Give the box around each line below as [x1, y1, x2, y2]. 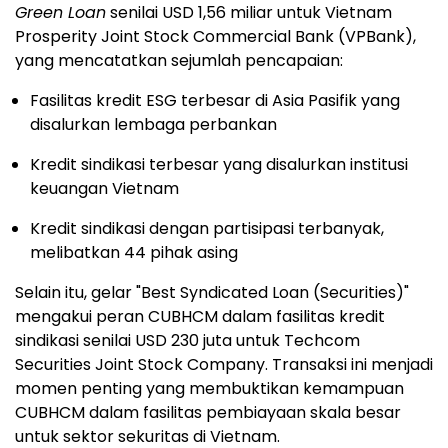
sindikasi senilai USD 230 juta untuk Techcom [15, 329, 360, 353]
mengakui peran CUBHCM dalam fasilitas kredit [15, 305, 385, 329]
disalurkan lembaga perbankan [30, 113, 277, 137]
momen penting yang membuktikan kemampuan [15, 377, 404, 401]
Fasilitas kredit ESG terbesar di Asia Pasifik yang [30, 89, 400, 113]
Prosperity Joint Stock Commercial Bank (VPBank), [15, 25, 416, 49]
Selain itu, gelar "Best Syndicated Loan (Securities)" [15, 281, 409, 305]
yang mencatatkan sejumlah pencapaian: [15, 49, 343, 73]
